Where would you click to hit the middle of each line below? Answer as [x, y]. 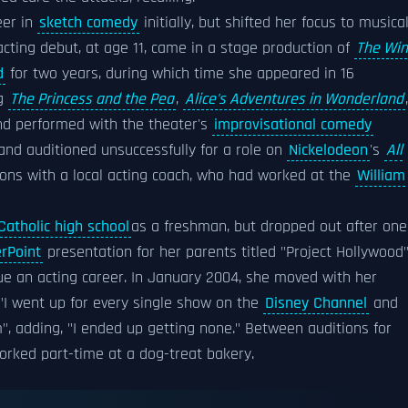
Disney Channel [316, 303]
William [381, 176]
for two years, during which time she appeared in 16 [180, 74]
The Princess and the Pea [92, 99]
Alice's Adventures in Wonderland [294, 99]
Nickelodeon [328, 150]
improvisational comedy [293, 125]
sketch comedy [88, 23]
